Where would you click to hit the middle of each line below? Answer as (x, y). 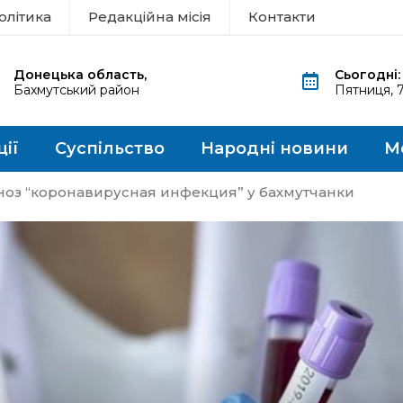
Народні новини (274, 148)
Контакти (282, 17)
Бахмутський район (76, 90)
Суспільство (110, 148)
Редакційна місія (150, 17)
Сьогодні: (368, 75)
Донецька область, (80, 75)
